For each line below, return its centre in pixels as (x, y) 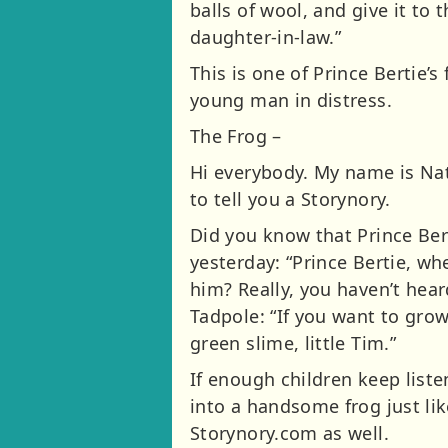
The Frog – (236, 135)
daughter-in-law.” (266, 36)
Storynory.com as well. (289, 432)
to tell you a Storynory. (290, 198)
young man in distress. (291, 99)
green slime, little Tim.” (293, 342)
